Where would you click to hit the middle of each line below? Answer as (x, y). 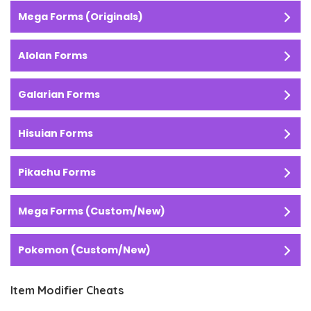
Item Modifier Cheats (67, 291)
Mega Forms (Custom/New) (92, 211)
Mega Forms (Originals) (81, 17)
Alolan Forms (53, 56)
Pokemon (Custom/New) (84, 250)
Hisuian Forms (56, 134)
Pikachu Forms (57, 173)
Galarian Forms (59, 95)
